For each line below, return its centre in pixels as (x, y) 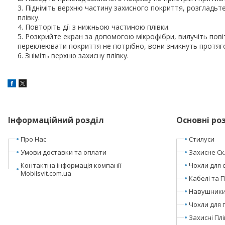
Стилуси (201, 139)
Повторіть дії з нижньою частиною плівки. (97, 27)
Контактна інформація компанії (71, 165)
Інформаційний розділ (56, 120)
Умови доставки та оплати (63, 152)
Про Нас (33, 139)
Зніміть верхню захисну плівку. (77, 55)
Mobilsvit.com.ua (46, 173)
